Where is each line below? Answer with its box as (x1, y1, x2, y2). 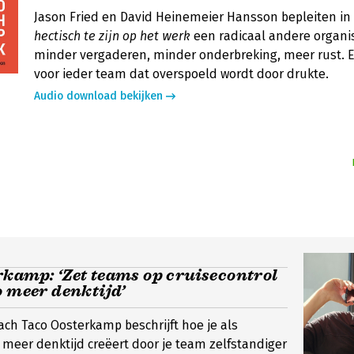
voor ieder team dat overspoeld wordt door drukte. (34, 66, 329, 81)
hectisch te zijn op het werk (34, 28, 190, 43)
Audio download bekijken (34, 89, 163, 103)
